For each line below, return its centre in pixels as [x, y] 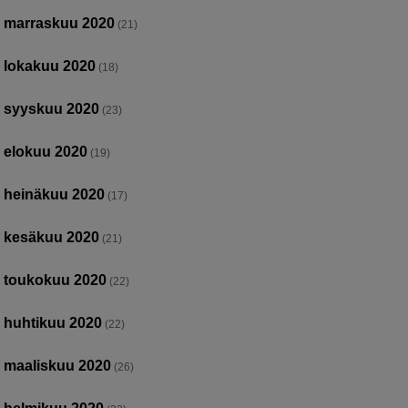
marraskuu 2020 [60, 23]
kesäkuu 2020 [52, 237]
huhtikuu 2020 [53, 322]
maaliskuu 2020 [58, 365]
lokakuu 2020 [50, 66]
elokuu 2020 [46, 151]
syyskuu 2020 [52, 108]
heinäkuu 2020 [55, 194]
